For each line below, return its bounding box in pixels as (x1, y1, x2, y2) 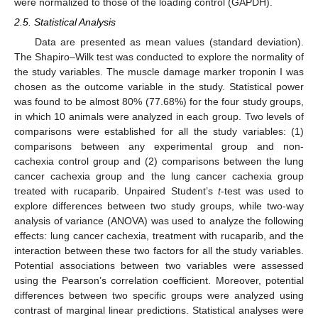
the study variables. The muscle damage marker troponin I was (14, 65, 304, 77)
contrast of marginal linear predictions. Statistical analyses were (14, 304, 304, 316)
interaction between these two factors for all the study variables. (14, 244, 304, 256)
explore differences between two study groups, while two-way (14, 199, 304, 212)
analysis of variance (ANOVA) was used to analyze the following (14, 214, 304, 226)
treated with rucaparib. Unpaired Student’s (14, 185, 218, 197)
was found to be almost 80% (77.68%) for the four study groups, (14, 95, 304, 107)
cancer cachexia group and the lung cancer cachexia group (14, 170, 304, 182)
